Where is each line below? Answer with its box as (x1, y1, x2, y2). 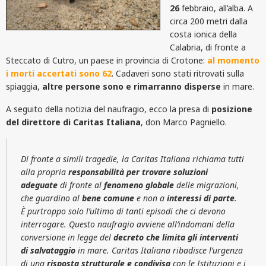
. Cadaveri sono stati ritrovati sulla (112, 67, 244, 79)
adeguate (21, 179, 58, 191)
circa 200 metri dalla (170, 15, 248, 27)
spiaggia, (6, 80, 42, 92)
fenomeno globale (104, 179, 174, 191)
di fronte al (58, 179, 104, 191)
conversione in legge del (21, 231, 113, 243)
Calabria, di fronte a (170, 41, 246, 53)
